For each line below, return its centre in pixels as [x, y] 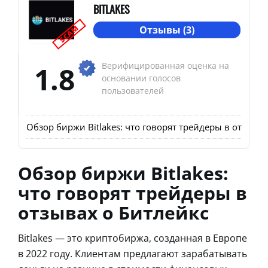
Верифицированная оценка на [165, 65]
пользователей [133, 90]
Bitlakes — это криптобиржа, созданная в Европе [133, 238]
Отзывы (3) [167, 30]
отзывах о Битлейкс [113, 212]
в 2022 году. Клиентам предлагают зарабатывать [133, 253]
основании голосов [141, 78]
